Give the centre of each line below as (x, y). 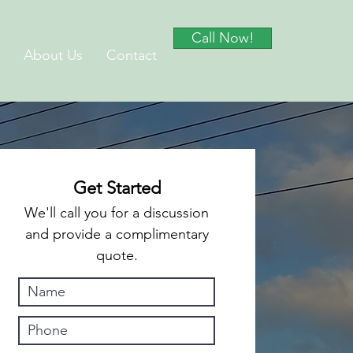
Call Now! (223, 38)
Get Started (117, 188)
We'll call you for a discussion (117, 213)
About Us (53, 55)
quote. (117, 255)
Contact (132, 55)
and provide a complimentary (117, 234)
